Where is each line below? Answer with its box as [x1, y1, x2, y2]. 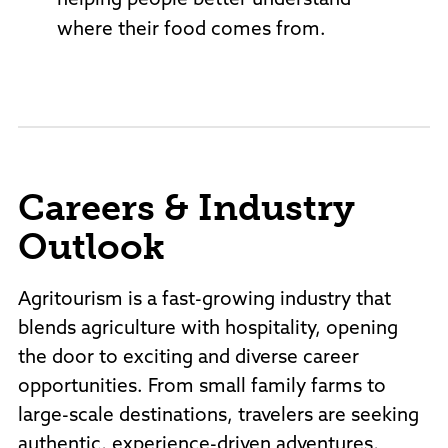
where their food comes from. [56, 21, 326, 40]
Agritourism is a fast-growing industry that [18, 291, 391, 310]
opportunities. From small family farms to [18, 378, 386, 397]
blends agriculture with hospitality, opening [18, 320, 398, 339]
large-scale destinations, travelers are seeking [18, 407, 419, 426]
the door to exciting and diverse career [18, 349, 359, 368]
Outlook [18, 225, 165, 268]
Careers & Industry [18, 186, 355, 229]
